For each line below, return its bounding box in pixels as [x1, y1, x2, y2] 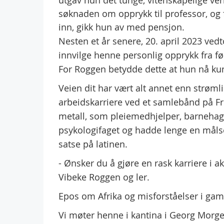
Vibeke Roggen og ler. [58, 171, 149, 183]
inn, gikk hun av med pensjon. [58, 21, 184, 33]
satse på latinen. [58, 138, 127, 150]
